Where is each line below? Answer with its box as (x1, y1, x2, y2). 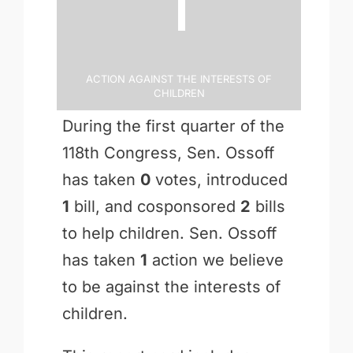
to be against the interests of (61, 277, 281, 296)
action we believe (147, 250, 284, 269)
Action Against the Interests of (86, 69, 273, 86)
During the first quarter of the (61, 116, 284, 136)
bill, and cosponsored (69, 196, 240, 216)
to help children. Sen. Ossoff (61, 223, 277, 243)
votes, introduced (150, 169, 288, 189)
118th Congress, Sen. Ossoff (61, 143, 274, 162)
